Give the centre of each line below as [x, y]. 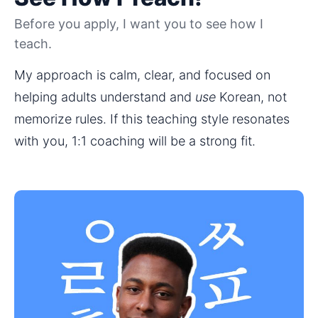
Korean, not [251, 97]
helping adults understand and [105, 97]
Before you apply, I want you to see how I [139, 24]
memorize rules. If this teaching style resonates [152, 119]
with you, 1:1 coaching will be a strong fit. [135, 141]
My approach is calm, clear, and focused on [142, 75]
